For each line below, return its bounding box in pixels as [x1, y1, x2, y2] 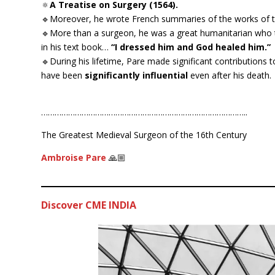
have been [41, 69, 85, 82]
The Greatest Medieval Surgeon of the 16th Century [41, 129, 247, 141]
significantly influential [85, 69, 188, 82]
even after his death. [188, 69, 272, 82]
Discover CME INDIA [41, 198, 137, 212]
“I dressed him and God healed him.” [111, 41, 271, 53]
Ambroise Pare [41, 152, 107, 164]
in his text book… [41, 41, 112, 53]
